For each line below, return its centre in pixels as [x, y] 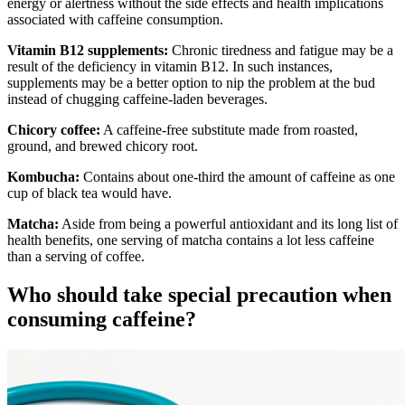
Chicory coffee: [54, 130]
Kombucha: [43, 177]
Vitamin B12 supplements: [88, 51]
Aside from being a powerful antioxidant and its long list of [228, 224]
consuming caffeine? [102, 319]
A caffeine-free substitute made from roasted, [229, 130]
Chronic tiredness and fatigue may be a [281, 51]
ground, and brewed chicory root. [103, 146]
